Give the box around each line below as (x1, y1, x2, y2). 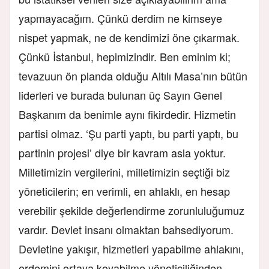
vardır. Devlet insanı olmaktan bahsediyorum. (19, 221, 234, 237)
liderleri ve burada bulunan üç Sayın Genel (19, 86, 222, 103)
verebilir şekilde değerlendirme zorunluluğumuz (19, 202, 244, 218)
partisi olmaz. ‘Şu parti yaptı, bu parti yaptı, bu (19, 125, 238, 141)
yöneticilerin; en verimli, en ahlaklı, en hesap (19, 183, 230, 199)
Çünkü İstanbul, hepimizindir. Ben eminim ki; (19, 48, 231, 64)
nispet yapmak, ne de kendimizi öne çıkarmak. (19, 29, 240, 45)
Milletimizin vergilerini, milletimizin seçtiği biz (19, 163, 230, 180)
